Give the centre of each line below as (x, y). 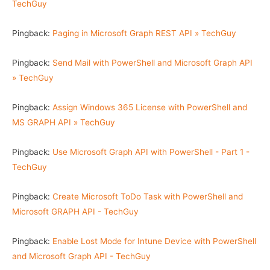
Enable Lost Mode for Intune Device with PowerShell (154, 241)
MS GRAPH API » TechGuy (64, 122)
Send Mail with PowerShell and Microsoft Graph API (152, 62)
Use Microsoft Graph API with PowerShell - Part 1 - (151, 152)
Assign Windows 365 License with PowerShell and (150, 107)
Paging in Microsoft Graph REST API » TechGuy (144, 33)
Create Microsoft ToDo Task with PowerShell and (148, 196)
